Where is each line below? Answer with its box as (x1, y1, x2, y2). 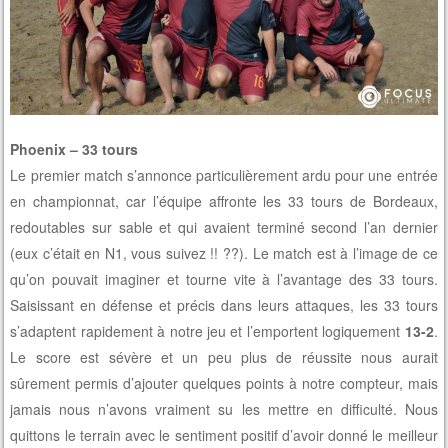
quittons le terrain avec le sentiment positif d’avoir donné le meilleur (10, 424, 438, 445)
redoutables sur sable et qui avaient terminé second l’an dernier (10, 216, 438, 237)
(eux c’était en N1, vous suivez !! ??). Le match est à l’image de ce (10, 242, 438, 263)
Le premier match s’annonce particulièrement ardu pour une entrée (10, 164, 438, 185)
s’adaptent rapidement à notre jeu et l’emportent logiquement (10, 320, 405, 341)
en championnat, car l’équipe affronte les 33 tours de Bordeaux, (10, 190, 438, 211)
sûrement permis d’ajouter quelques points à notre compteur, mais (10, 372, 438, 393)
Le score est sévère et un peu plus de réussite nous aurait (10, 346, 438, 367)
